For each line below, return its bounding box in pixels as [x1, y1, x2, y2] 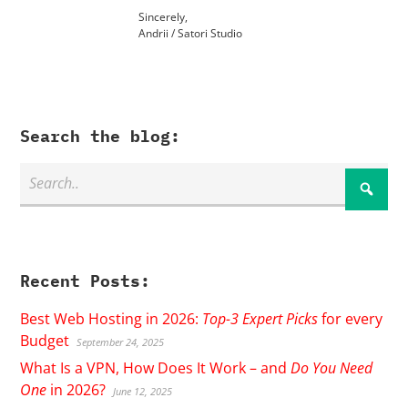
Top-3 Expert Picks [202, 308, 319, 329]
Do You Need [291, 357, 373, 378]
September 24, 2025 [76, 334, 165, 349]
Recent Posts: [20, 270, 151, 291]
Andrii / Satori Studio [138, 25, 243, 41]
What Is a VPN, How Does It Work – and [20, 357, 291, 378]
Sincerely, [138, 8, 189, 25]
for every [318, 308, 383, 329]
